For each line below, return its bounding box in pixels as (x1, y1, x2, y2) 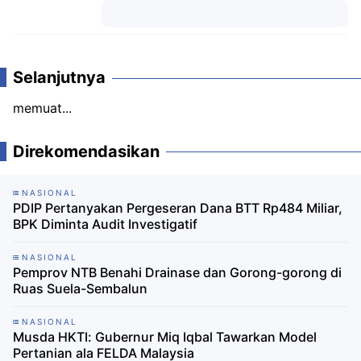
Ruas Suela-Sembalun (13, 280, 147, 297)
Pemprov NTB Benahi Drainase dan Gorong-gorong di (13, 263, 342, 280)
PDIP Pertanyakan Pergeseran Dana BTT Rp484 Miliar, (13, 199, 342, 216)
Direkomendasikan (13, 141, 160, 161)
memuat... (13, 99, 72, 116)
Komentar (200, 33, 250, 48)
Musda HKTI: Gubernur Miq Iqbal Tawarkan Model (13, 328, 317, 345)
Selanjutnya (13, 67, 106, 87)
